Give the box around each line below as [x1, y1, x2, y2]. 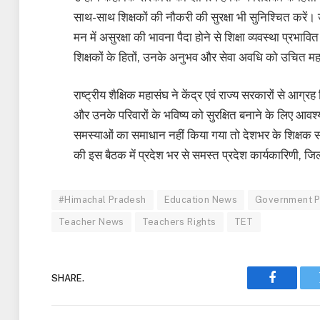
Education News [164, 194, 238, 206]
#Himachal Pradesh [59, 194, 146, 206]
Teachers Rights [141, 216, 216, 228]
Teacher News [59, 216, 124, 228]
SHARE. [51, 272, 84, 284]
